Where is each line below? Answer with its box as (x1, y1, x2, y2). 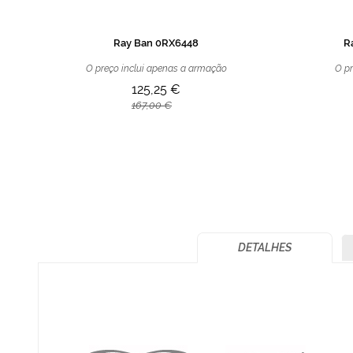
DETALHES (238, 240, 292, 254)
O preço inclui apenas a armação (85, 62, 227, 74)
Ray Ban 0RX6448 (113, 36, 199, 49)
